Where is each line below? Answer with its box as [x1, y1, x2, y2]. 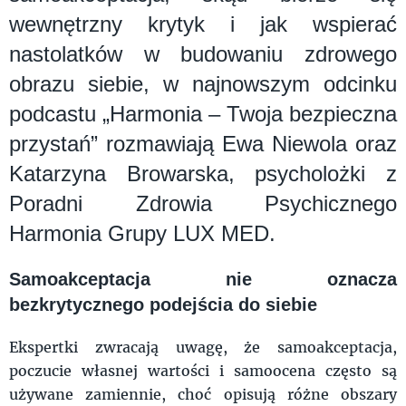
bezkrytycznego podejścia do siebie [9, 294, 317, 314]
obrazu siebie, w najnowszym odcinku [9, 71, 397, 96]
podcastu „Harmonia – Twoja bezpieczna [9, 101, 397, 126]
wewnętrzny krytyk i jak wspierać [9, 11, 397, 36]
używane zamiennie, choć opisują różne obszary [9, 383, 397, 403]
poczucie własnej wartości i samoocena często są [9, 360, 397, 380]
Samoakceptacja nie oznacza [9, 268, 397, 289]
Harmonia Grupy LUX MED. [9, 220, 275, 246]
